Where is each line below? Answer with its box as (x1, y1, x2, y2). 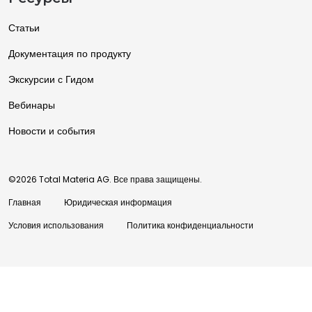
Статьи (8, 20, 40, 35)
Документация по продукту (8, 46, 131, 61)
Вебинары (8, 97, 55, 112)
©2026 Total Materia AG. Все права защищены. (8, 173, 202, 185)
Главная (8, 196, 41, 208)
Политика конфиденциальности (127, 219, 253, 231)
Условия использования (8, 219, 104, 231)
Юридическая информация (64, 196, 172, 208)
